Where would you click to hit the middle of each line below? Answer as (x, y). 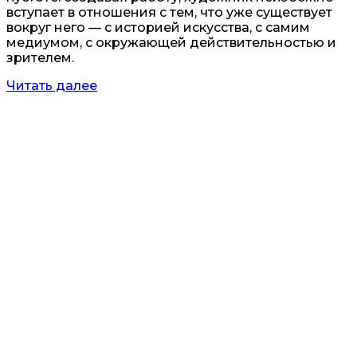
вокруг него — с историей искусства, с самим (158, 28)
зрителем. (40, 58)
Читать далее (52, 86)
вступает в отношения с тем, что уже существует (169, 13)
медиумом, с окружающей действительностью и (171, 43)
